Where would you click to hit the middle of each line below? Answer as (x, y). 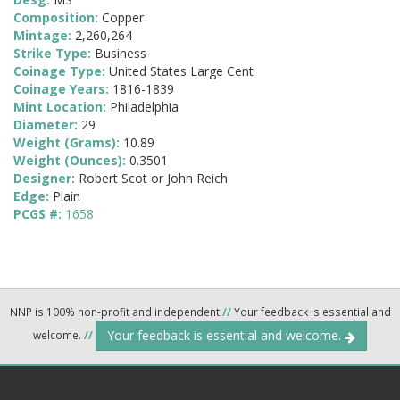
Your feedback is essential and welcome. (226, 336)
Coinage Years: (63, 89)
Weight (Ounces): (71, 161)
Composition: (58, 18)
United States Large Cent (181, 71)
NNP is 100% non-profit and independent (116, 312)
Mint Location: (62, 107)
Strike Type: (54, 54)
